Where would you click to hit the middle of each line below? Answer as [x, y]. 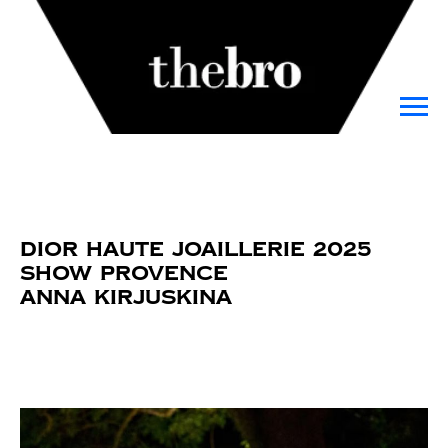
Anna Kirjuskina [126, 297]
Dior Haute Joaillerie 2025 [196, 249]
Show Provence [124, 273]
